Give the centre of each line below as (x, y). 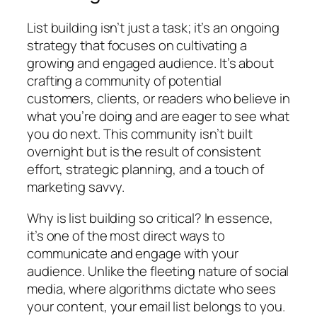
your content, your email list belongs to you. (156, 306)
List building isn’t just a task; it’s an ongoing (154, 28)
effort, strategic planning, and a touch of (145, 169)
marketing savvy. (76, 187)
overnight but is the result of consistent (144, 152)
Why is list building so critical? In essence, (150, 218)
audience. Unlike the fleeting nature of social (158, 271)
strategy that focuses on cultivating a (137, 46)
